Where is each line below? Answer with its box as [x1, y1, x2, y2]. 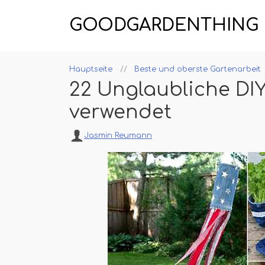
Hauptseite [69, 65, 112, 73]
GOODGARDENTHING [69, 16, 258, 35]
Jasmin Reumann [84, 131, 152, 140]
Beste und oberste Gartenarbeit [134, 65, 261, 73]
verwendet [69, 102, 172, 122]
